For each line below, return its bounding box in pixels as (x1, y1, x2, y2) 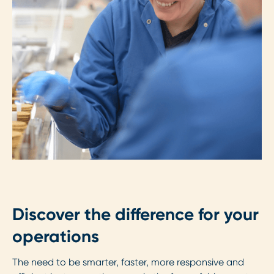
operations (12, 226, 99, 247)
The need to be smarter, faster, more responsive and (12, 256, 244, 268)
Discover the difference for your (12, 204, 259, 225)
